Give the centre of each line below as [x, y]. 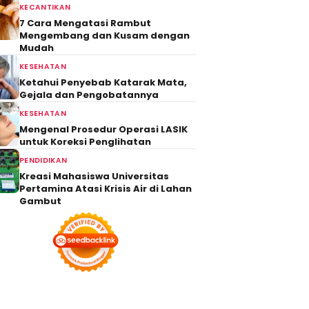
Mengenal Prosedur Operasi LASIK [103, 129]
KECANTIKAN [45, 7]
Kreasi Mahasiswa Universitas [94, 176]
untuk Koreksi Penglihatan [85, 142]
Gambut [40, 201]
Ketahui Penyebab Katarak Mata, [103, 82]
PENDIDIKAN [43, 160]
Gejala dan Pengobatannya [89, 95]
